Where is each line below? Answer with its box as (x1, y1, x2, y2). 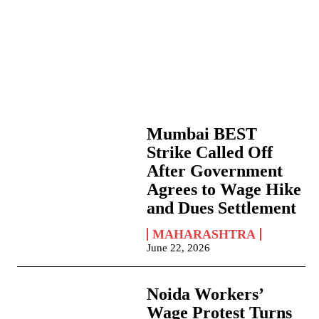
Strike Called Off (147, 143, 273, 162)
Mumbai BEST (147, 125, 258, 144)
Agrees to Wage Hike (147, 180, 302, 199)
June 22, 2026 (147, 242, 211, 254)
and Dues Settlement (147, 199, 297, 218)
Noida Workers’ (147, 285, 265, 304)
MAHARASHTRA (152, 227, 256, 242)
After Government (147, 162, 283, 181)
